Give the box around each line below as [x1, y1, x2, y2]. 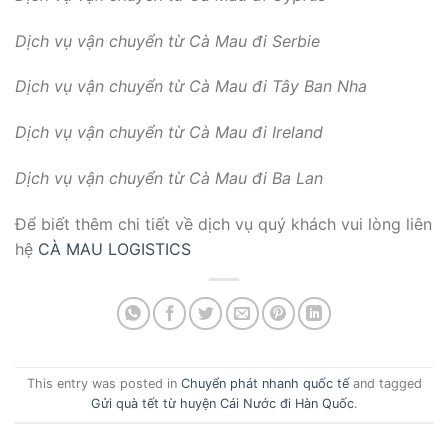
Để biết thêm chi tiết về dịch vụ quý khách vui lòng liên [15, 213, 432, 234]
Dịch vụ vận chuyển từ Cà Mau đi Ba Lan [15, 168, 323, 189]
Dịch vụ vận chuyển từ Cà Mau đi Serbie [15, 30, 320, 51]
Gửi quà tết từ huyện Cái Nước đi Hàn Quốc [90, 396, 354, 412]
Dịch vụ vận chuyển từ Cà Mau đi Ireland [15, 122, 323, 143]
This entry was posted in [26, 376, 181, 392]
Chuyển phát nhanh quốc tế [180, 376, 349, 392]
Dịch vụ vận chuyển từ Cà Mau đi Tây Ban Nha [15, 76, 367, 97]
